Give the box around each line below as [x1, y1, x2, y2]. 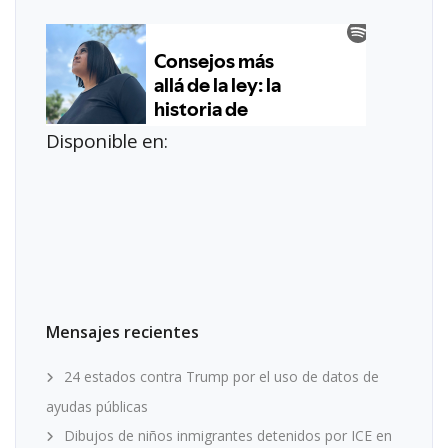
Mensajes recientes [46, 320, 199, 343]
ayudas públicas [46, 396, 148, 416]
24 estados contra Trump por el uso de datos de [64, 366, 379, 386]
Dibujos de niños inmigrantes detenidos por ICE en [64, 425, 392, 445]
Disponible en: [46, 127, 168, 154]
